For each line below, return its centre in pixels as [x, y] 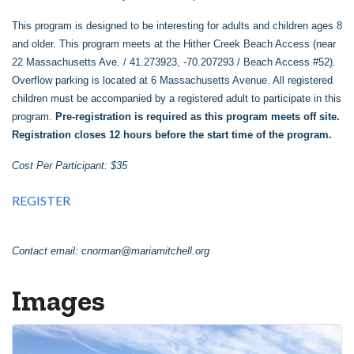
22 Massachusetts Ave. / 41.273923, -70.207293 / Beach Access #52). [174, 62]
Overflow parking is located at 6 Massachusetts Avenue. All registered [172, 81]
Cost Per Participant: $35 [70, 166]
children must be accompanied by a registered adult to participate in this [177, 99]
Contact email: [47, 251]
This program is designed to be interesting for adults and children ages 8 [177, 26]
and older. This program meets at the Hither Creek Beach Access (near [174, 44]
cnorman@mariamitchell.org [145, 251]
